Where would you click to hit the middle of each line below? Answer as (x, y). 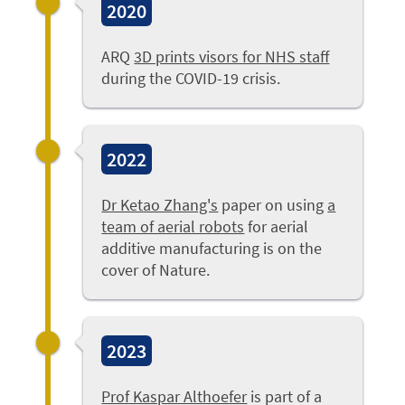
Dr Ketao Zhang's (160, 204)
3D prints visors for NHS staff (232, 56)
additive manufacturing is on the (212, 248)
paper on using (273, 204)
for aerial (277, 226)
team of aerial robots (173, 226)
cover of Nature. (156, 269)
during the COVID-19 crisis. (191, 78)
